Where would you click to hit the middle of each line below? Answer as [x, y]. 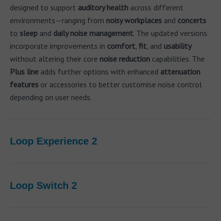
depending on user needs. [51, 97]
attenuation [180, 72]
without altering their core [55, 59]
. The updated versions [170, 33]
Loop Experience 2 [54, 141]
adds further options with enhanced [99, 72]
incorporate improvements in [58, 46]
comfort [121, 46]
